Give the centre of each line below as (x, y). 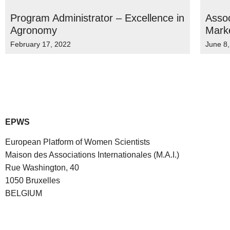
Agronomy (34, 30)
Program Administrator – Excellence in (97, 18)
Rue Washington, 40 (42, 168)
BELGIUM (24, 194)
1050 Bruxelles (33, 181)
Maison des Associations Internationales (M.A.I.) (92, 155)
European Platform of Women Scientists (78, 142)
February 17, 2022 (41, 44)
